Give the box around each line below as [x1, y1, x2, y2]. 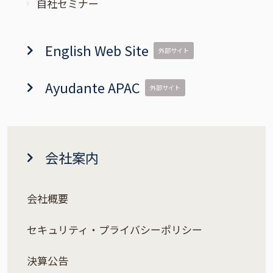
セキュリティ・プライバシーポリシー [27, 222, 202, 238]
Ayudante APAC [45, 77, 141, 97]
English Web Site [45, 40, 149, 60]
